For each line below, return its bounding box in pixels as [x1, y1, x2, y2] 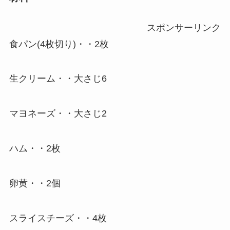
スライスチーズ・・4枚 [9, 213, 107, 223]
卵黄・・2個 [9, 178, 61, 188]
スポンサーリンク [147, 22, 221, 33]
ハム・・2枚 [9, 143, 61, 154]
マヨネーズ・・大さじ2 [9, 108, 107, 119]
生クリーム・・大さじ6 [9, 73, 107, 84]
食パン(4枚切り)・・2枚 [9, 39, 109, 49]
